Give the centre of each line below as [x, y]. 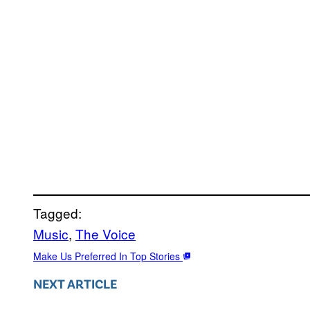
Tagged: [57, 212]
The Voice [106, 233]
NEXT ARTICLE [75, 283]
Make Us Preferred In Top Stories [108, 256]
